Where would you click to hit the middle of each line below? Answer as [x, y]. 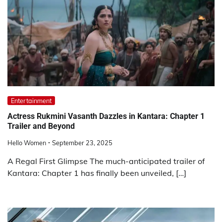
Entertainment [31, 100]
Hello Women [27, 142]
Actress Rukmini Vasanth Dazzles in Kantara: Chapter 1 [106, 116]
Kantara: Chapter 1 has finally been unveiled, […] [97, 173]
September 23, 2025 [82, 142]
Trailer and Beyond [41, 126]
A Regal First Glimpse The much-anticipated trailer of [106, 161]
